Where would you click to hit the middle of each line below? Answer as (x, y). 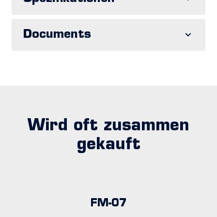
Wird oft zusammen (108, 126)
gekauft (108, 145)
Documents (57, 35)
